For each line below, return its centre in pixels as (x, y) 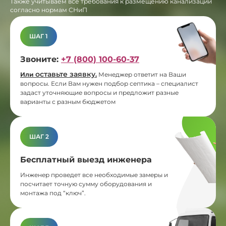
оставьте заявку (65, 74)
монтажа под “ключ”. (53, 193)
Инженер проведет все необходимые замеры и (94, 175)
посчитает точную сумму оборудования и (86, 184)
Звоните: (41, 60)
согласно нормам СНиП (49, 10)
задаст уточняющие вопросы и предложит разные (99, 93)
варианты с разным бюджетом (68, 102)
